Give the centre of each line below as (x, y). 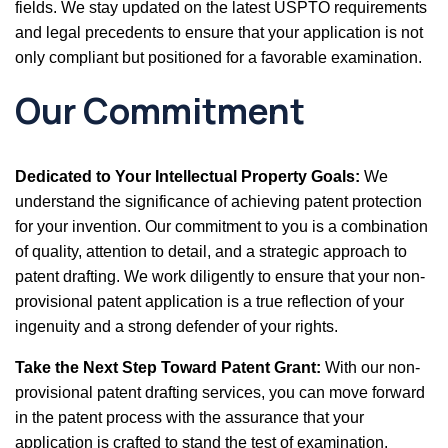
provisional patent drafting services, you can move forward (220, 392)
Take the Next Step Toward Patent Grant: (170, 367)
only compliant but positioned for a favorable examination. (218, 57)
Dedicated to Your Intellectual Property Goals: (189, 176)
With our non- (372, 367)
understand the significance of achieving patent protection (218, 201)
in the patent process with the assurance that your (189, 417)
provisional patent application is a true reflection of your (209, 301)
